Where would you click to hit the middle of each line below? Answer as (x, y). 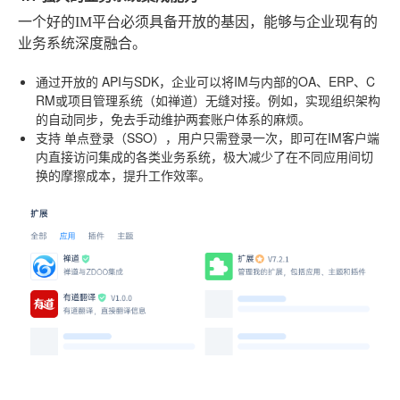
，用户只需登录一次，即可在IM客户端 (272, 137)
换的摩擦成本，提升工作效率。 (123, 175)
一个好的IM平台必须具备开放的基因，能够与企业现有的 (198, 21)
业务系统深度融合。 (82, 43)
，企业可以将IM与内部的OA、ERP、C (267, 81)
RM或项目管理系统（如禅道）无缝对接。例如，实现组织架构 (208, 100)
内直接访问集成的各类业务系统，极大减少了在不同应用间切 (204, 156)
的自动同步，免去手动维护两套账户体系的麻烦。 (173, 118)
